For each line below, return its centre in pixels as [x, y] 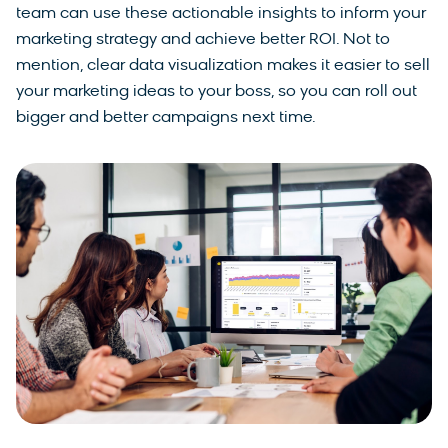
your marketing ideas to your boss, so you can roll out [216, 92]
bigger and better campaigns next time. [168, 118]
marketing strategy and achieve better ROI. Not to [203, 40]
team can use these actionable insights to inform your [221, 14]
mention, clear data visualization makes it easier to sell [223, 66]
